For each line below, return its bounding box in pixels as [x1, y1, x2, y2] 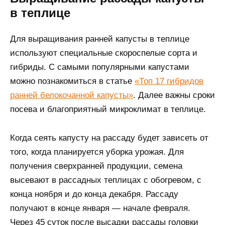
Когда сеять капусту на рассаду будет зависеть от [10, 133, 208, 143]
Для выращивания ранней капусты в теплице [10, 34, 189, 44]
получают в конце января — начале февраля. [10, 203, 190, 213]
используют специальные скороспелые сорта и [10, 48, 197, 58]
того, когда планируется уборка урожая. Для [10, 147, 184, 157]
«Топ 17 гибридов [135, 76, 203, 86]
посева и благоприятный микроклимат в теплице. [10, 104, 206, 114]
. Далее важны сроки [133, 90, 215, 100]
